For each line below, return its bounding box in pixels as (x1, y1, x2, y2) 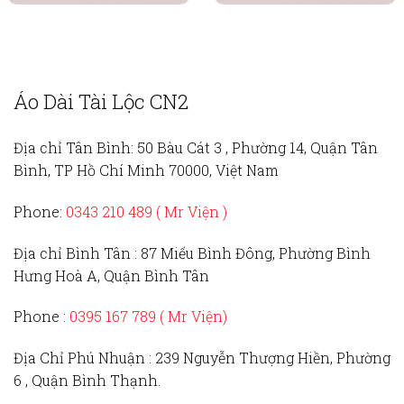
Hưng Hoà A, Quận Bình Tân (14, 265, 209, 285)
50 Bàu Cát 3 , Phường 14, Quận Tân (133, 137, 378, 157)
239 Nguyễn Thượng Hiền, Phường (155, 348, 390, 368)
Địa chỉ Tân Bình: (14, 137, 133, 157)
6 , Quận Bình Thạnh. (14, 371, 161, 390)
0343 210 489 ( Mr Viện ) (66, 201, 227, 221)
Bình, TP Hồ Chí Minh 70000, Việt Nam (14, 160, 279, 179)
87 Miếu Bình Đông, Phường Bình (141, 243, 371, 262)
